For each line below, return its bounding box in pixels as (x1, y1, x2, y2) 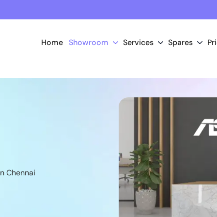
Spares (168, 37, 193, 47)
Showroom (69, 37, 108, 47)
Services (123, 37, 154, 47)
